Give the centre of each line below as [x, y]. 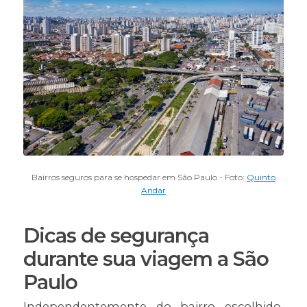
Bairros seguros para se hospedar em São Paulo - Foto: [139, 177]
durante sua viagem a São [146, 259]
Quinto [261, 177]
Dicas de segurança [116, 236]
